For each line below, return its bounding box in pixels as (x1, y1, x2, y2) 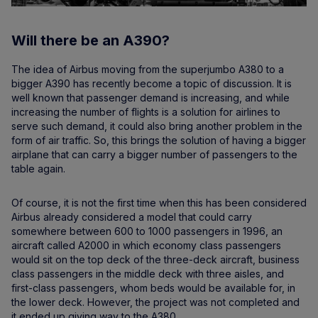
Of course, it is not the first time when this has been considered (11, 197, 307, 209)
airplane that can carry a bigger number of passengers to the (11, 148, 297, 161)
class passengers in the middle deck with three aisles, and (11, 268, 284, 280)
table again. (11, 163, 65, 175)
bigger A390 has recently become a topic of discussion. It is (11, 77, 292, 90)
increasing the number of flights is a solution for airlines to (11, 106, 280, 119)
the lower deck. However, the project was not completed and (11, 296, 300, 309)
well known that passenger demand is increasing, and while (11, 92, 290, 104)
